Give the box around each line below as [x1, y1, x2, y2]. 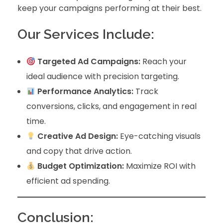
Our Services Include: [17, 26, 154, 42]
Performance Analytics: [37, 86, 133, 98]
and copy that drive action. [26, 145, 132, 157]
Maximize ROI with [123, 160, 196, 172]
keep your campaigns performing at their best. [17, 2, 202, 14]
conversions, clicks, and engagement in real [26, 101, 197, 112]
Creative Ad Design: [37, 130, 118, 142]
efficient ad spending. [26, 175, 110, 187]
